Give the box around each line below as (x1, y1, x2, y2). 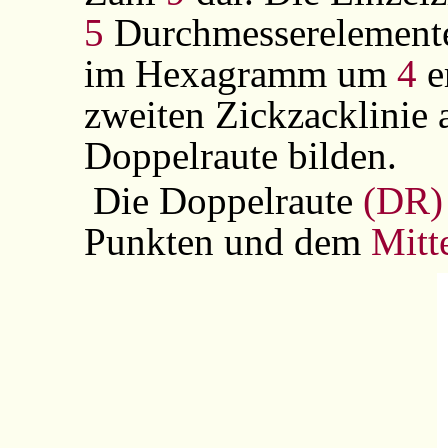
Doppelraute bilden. (83, 134, 397, 178)
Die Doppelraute (93, 179, 364, 223)
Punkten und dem (83, 220, 371, 264)
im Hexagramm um (83, 52, 397, 96)
